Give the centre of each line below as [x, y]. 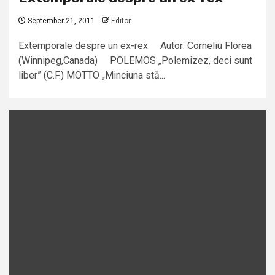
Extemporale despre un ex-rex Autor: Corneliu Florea [135, 46]
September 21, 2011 [60, 21]
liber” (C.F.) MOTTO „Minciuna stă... [92, 76]
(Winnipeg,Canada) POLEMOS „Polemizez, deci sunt [135, 61]
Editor [121, 21]
